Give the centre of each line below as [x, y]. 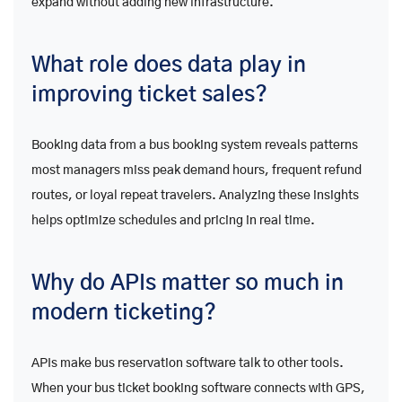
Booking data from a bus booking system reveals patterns [195, 146]
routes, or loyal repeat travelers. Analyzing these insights [195, 196]
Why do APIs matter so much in [188, 284]
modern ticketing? [124, 314]
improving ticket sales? [149, 96]
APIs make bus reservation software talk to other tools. [188, 364]
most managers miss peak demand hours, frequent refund [197, 171]
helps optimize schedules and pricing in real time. [173, 221]
